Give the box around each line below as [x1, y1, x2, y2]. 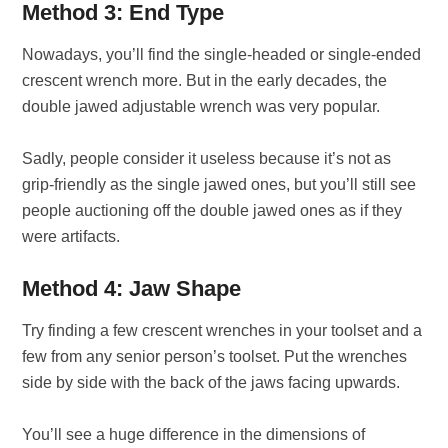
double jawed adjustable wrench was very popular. [22, 98, 381, 115]
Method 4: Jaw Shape [22, 276, 242, 301]
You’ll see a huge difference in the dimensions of [22, 426, 366, 443]
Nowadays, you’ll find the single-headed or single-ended [22, 46, 422, 63]
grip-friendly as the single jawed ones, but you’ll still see [22, 176, 417, 193]
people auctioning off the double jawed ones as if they [22, 202, 403, 219]
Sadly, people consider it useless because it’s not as [22, 150, 392, 167]
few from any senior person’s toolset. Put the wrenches [22, 348, 408, 365]
